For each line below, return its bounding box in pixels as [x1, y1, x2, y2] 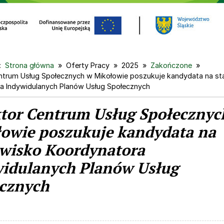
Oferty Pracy [66, 61, 110, 69]
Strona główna [5, 61, 54, 69]
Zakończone [150, 61, 192, 69]
